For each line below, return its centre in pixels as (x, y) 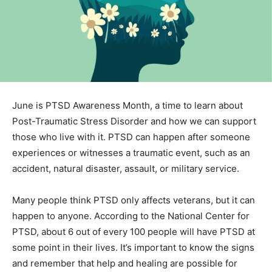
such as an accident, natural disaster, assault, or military (131, 163)
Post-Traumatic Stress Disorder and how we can (116, 116)
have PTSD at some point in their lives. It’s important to (130, 258)
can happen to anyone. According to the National (116, 226)
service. (29, 179)
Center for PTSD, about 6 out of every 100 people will (127, 242)
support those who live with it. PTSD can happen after (128, 132)
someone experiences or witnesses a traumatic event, (128, 148)
